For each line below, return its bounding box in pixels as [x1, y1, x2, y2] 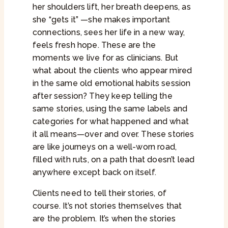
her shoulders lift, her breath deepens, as [33, 2, 191, 12]
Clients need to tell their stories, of [33, 188, 167, 198]
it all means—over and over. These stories [33, 129, 194, 139]
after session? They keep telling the [33, 91, 173, 101]
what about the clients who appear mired [33, 66, 192, 76]
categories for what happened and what [33, 117, 189, 127]
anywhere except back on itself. [33, 167, 156, 178]
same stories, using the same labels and [33, 104, 188, 114]
